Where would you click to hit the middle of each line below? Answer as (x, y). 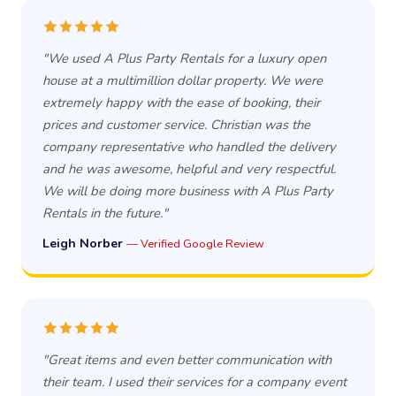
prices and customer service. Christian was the (176, 124)
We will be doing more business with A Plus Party (188, 190)
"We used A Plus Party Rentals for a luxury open (184, 58)
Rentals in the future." (105, 213)
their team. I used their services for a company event (194, 381)
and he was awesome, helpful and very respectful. (189, 168)
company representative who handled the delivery (189, 146)
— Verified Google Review (195, 244)
